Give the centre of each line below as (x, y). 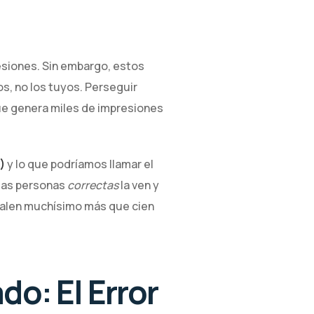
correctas (93, 185)
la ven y (139, 185)
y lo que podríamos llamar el (79, 164)
